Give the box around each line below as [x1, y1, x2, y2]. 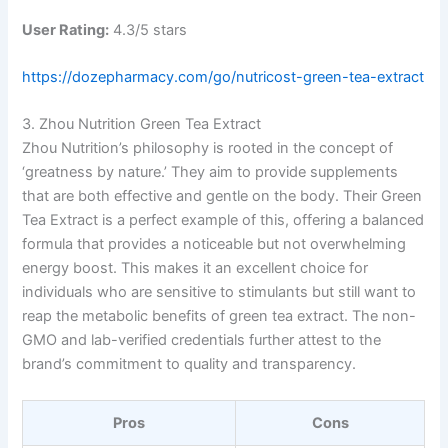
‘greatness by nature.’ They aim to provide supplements [22, 163, 399, 182]
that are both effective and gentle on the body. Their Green [22, 187, 423, 206]
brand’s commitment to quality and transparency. [22, 355, 357, 374]
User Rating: [22, 20, 110, 39]
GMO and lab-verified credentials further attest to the [22, 331, 382, 350]
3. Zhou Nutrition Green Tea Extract [22, 115, 262, 134]
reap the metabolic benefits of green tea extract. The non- [22, 307, 417, 326]
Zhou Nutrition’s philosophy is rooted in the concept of [22, 139, 394, 158]
